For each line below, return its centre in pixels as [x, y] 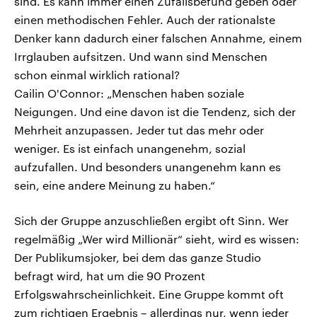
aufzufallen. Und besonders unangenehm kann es [148, 167]
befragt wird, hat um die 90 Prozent [110, 276]
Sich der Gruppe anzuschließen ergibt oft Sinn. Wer [151, 221]
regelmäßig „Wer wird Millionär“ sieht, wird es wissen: [157, 239]
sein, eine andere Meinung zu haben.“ [115, 185]
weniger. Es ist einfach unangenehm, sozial [130, 149]
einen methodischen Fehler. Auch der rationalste [145, 20]
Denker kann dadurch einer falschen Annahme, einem [158, 38]
